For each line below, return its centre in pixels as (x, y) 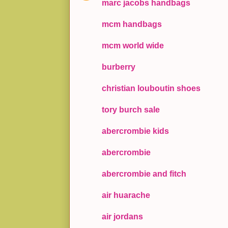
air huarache (126, 195)
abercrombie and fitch (144, 174)
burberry (119, 67)
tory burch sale (131, 110)
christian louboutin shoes (151, 89)
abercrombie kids (135, 131)
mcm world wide (133, 46)
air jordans (122, 217)
